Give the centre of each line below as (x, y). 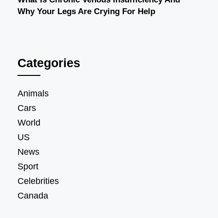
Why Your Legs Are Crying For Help (86, 11)
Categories (49, 63)
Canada (33, 195)
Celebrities (38, 181)
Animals (33, 93)
